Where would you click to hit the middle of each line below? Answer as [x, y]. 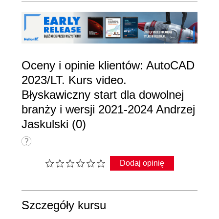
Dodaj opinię [142, 163]
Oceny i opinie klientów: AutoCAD [108, 66]
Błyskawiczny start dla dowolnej [103, 95]
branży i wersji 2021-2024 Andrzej [108, 109]
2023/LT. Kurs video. [74, 80]
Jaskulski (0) [54, 124]
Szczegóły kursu [64, 205]
